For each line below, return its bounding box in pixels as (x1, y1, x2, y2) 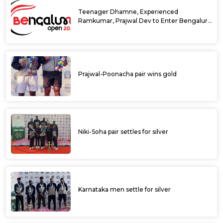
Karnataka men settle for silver (78, 186, 171, 194)
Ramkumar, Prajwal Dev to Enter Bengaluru (78, 17, 212, 25)
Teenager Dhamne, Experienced (78, 8, 178, 16)
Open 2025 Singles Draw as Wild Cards (78, 26, 196, 34)
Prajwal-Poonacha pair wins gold (78, 70, 177, 78)
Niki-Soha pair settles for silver (78, 128, 168, 136)
